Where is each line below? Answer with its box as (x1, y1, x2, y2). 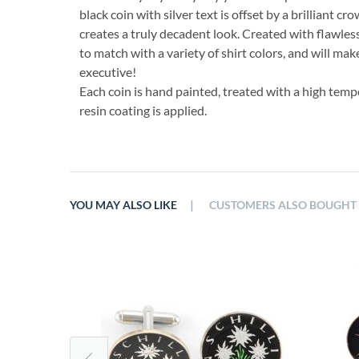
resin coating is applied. (79, 103, 207, 118)
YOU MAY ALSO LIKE (70, 199, 177, 212)
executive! (79, 64, 136, 79)
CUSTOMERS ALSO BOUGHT (209, 199, 357, 212)
